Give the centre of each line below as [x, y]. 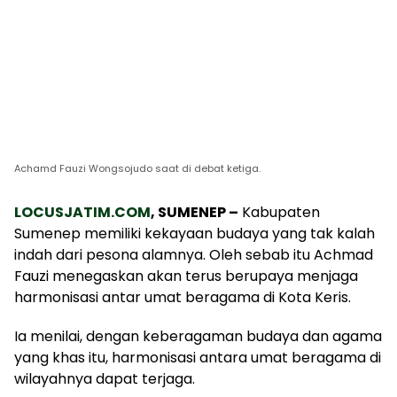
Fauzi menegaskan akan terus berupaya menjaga [186, 276]
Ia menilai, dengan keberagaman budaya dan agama [198, 336]
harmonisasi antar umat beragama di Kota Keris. [183, 297]
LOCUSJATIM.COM [82, 212]
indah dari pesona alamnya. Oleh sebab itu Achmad [194, 254]
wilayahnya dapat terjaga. [105, 378]
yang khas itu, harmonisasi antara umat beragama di [198, 357]
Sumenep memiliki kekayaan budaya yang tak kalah [195, 233]
